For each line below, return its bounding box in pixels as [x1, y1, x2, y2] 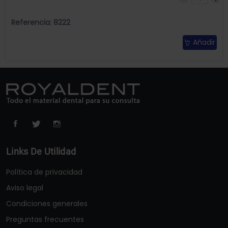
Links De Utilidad [6, 146, 76, 157]
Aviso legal [6, 183, 43, 193]
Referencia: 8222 [11, 17, 70, 28]
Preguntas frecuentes [6, 214, 84, 225]
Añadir [193, 37, 215, 48]
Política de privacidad [6, 167, 82, 178]
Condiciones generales [6, 198, 88, 209]
